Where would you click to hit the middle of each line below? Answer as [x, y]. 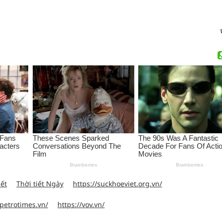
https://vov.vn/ [81, 204]
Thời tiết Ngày [40, 183]
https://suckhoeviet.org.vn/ [117, 183]
